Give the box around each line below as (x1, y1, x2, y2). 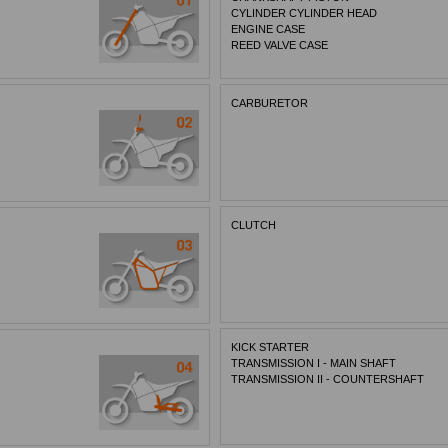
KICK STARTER (231, 340, 310, 353)
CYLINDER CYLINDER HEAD (231, 7, 378, 20)
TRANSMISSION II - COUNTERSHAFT (231, 372, 425, 385)
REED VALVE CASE (231, 39, 329, 52)
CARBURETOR (231, 97, 309, 110)
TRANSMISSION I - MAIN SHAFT (231, 356, 397, 369)
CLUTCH (231, 219, 277, 232)
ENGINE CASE (231, 23, 306, 36)
